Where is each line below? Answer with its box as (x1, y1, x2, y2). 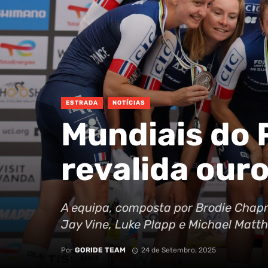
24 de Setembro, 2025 (141, 246, 216, 254)
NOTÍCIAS (112, 99, 145, 107)
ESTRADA (66, 99, 98, 107)
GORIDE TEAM (75, 246, 126, 254)
